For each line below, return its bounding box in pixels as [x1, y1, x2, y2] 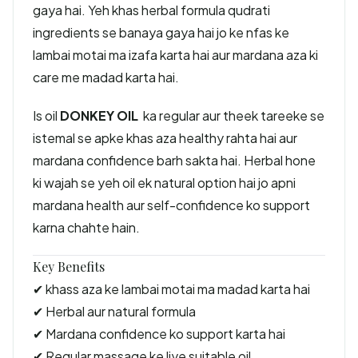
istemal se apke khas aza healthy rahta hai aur [33, 129, 297, 146]
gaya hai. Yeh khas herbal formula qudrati [33, 2, 270, 18]
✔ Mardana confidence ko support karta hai [33, 325, 285, 342]
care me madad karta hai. [33, 69, 179, 86]
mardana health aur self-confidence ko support [33, 197, 310, 213]
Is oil [33, 107, 60, 124]
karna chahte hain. [33, 219, 140, 236]
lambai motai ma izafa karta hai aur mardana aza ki [33, 46, 318, 63]
